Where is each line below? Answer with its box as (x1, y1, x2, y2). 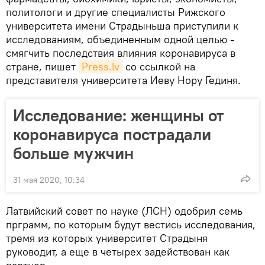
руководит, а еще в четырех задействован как (6, 245, 230, 259)
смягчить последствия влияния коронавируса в (6, 46, 235, 60)
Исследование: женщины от (13, 105, 224, 127)
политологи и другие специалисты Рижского (6, 5, 225, 20)
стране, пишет (6, 60, 79, 74)
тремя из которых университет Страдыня (6, 231, 208, 245)
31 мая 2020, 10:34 (13, 174, 85, 186)
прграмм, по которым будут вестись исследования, (6, 218, 256, 232)
